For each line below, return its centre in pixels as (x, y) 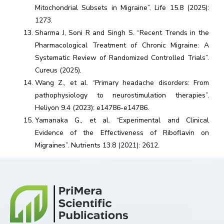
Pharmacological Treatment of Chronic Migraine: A (122, 45)
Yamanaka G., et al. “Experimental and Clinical (122, 120)
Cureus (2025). (58, 70)
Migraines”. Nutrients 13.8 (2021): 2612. (97, 145)
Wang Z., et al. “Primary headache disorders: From (122, 83)
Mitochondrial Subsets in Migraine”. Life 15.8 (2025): (122, 8)
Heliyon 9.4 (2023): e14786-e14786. (92, 108)
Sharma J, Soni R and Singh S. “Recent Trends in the (122, 33)
